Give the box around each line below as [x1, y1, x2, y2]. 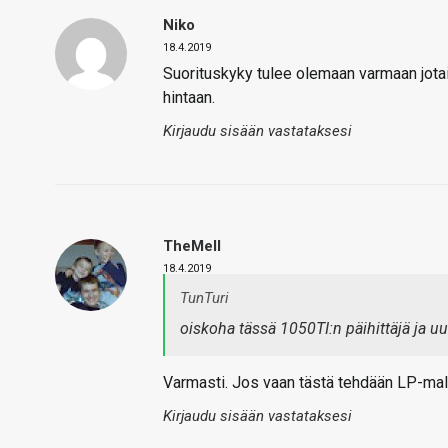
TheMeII [163, 237, 221, 255]
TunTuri [180, 289, 229, 307]
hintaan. [163, 88, 215, 107]
